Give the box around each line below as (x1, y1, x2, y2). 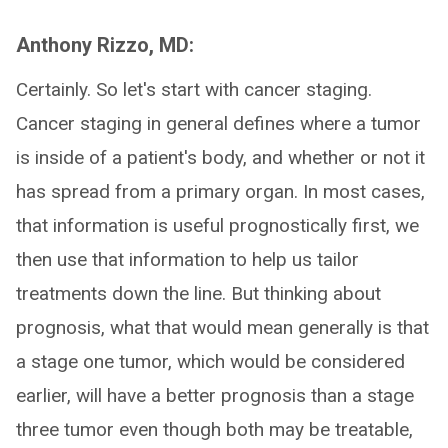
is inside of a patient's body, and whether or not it (16, 146, 425, 169)
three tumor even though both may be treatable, (16, 418, 413, 441)
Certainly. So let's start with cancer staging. (16, 78, 372, 101)
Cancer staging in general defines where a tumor (16, 112, 421, 135)
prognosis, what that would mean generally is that (16, 316, 429, 339)
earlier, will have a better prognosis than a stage (16, 384, 414, 407)
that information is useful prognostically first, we (16, 214, 419, 237)
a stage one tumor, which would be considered (16, 350, 405, 373)
